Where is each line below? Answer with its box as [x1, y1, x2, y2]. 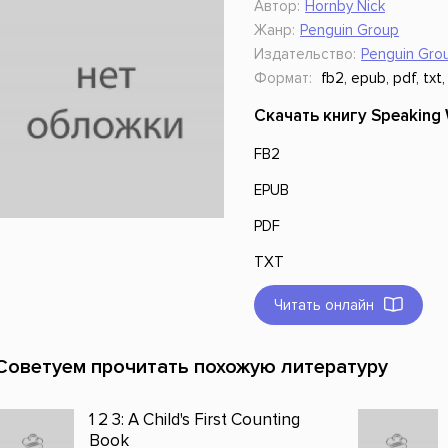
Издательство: [254, 45, 356, 63]
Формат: [254, 69, 312, 87]
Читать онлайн [274, 296, 374, 314]
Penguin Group [300, 21, 399, 39]
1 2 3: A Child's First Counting [89, 409, 300, 430]
